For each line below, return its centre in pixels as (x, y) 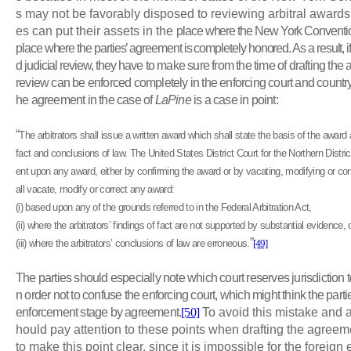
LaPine (174, 100)
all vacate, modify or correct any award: (95, 189)
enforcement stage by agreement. (99, 312)
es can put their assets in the (96, 31)
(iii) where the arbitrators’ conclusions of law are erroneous (132, 243)
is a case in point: (236, 100)
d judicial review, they (66, 65)
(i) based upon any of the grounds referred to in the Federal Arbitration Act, (164, 207)
